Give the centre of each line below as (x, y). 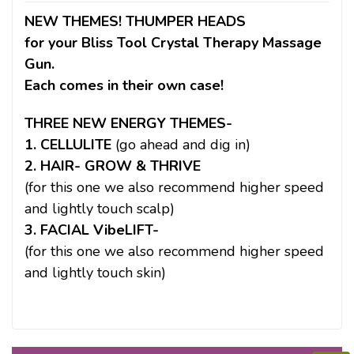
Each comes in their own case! (124, 85)
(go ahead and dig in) (183, 144)
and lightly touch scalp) (100, 208)
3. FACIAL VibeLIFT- (92, 230)
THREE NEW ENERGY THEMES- (128, 123)
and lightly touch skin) (95, 272)
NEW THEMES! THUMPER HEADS (135, 21)
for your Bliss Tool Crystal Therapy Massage (173, 42)
